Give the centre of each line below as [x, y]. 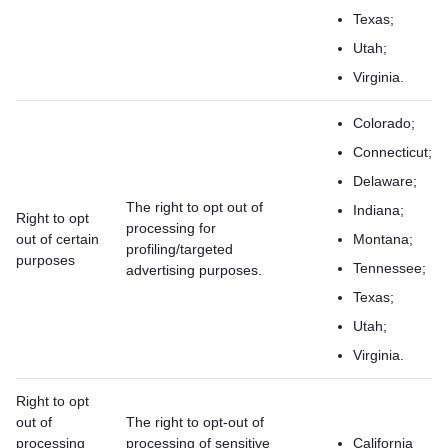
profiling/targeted [179, 249]
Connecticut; [392, 152]
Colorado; [384, 123]
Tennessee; [389, 268]
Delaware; [385, 181]
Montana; [383, 239]
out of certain [57, 239]
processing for [171, 228]
